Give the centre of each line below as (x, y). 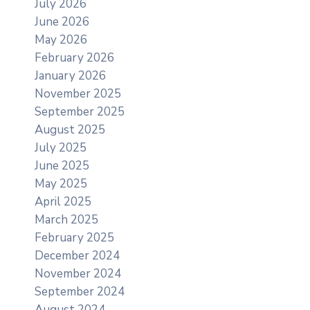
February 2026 (74, 58)
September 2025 (80, 112)
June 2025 (62, 166)
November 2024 (78, 274)
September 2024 (80, 292)
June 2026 (62, 22)
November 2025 (78, 94)
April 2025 (63, 202)
